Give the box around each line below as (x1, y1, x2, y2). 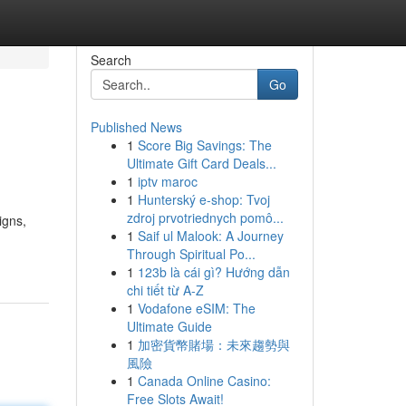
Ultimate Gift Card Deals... (126, 154, 276, 172)
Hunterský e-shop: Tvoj (137, 190, 270, 208)
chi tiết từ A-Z (126, 281, 204, 299)
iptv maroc (137, 172, 198, 190)
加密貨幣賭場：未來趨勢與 (137, 335, 290, 353)
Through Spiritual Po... (126, 245, 256, 263)
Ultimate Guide (126, 317, 212, 335)
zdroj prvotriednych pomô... (126, 208, 284, 227)
